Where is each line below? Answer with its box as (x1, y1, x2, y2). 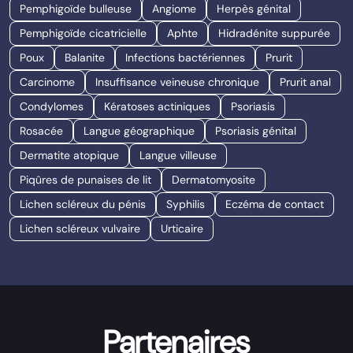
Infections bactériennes (125, 50, 245, 65)
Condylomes (20, 99, 84, 113)
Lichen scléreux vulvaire (20, 221, 140, 236)
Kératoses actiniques (104, 99, 210, 113)
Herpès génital (217, 2, 291, 16)
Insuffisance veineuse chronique (95, 75, 259, 89)
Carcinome (20, 75, 75, 89)
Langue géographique (84, 124, 195, 138)
